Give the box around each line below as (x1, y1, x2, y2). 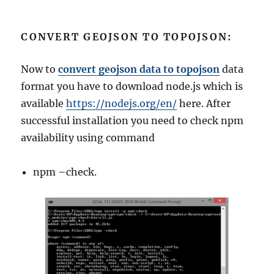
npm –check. (33, 165, 97, 178)
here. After (177, 97, 231, 109)
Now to (21, 62, 59, 75)
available (21, 97, 67, 109)
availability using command (21, 131, 155, 144)
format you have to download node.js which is (21, 80, 243, 92)
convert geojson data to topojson (58, 62, 220, 75)
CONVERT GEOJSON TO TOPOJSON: (21, 30, 232, 43)
